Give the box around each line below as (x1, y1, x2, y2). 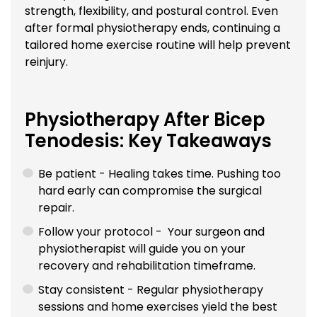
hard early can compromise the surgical (38, 183, 263, 200)
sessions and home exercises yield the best (38, 299, 278, 316)
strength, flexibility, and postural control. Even (25, 3, 278, 20)
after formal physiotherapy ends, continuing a (25, 20, 280, 37)
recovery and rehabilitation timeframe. (38, 258, 256, 275)
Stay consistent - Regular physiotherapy (38, 282, 264, 299)
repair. (38, 200, 75, 217)
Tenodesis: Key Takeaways (25, 128, 272, 154)
